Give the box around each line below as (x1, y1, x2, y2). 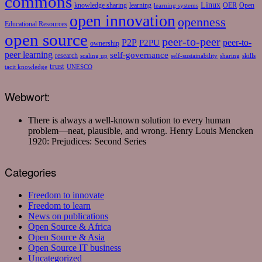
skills (242, 53, 256, 60)
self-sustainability (171, 53, 218, 60)
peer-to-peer (162, 35, 220, 49)
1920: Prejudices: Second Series (28, 136, 146, 146)
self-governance (110, 50, 168, 60)
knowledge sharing (74, 1, 127, 10)
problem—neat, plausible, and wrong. (28, 125, 170, 136)
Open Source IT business (28, 243, 121, 253)
